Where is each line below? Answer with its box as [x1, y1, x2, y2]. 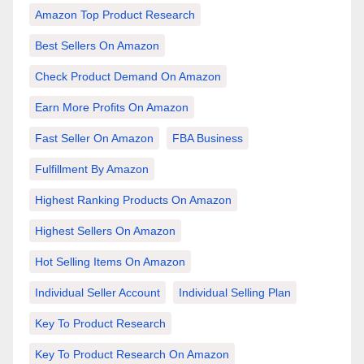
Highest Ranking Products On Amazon [35, 193, 232, 207]
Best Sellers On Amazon [35, 39, 159, 53]
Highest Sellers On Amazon [35, 224, 175, 238]
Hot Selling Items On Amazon [35, 255, 185, 269]
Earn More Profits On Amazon [35, 101, 188, 115]
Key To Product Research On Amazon [35, 348, 229, 362]
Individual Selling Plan [179, 286, 291, 300]
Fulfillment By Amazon [35, 162, 149, 176]
